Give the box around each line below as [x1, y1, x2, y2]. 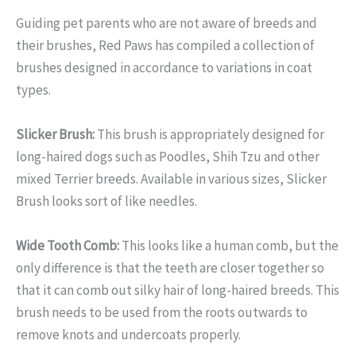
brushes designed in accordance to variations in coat [16, 58, 312, 76]
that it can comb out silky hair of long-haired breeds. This [16, 281, 339, 299]
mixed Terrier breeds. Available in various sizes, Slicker [16, 169, 327, 188]
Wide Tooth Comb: [16, 236, 119, 254]
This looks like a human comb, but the [119, 236, 339, 254]
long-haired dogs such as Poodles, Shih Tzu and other [16, 147, 319, 165]
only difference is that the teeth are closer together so [16, 258, 324, 277]
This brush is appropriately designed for [95, 125, 324, 143]
